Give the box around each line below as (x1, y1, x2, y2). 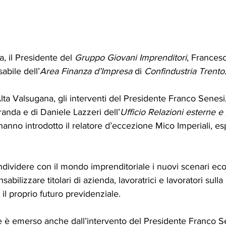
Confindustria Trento (144, 66, 224, 76)
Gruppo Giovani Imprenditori (75, 52, 187, 63)
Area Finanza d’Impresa (40, 66, 135, 76)
